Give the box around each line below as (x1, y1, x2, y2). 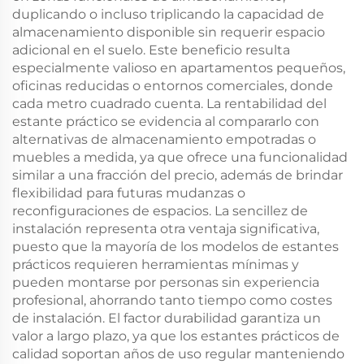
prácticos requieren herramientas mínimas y (12, 257, 299, 272)
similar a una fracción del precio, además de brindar (12, 167, 343, 183)
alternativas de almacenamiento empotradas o (12, 132, 316, 147)
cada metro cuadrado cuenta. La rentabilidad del (12, 96, 327, 111)
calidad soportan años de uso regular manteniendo (12, 346, 344, 362)
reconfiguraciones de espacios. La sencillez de (12, 203, 308, 219)
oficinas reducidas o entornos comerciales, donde (12, 78, 333, 93)
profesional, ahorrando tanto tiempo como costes (12, 292, 332, 308)
